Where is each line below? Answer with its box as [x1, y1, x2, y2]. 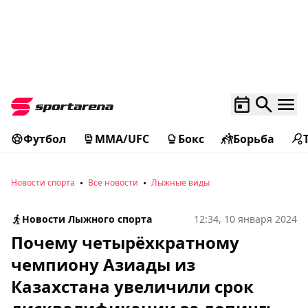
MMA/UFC [95, 131, 149, 146]
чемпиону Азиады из [11, 253, 195, 276]
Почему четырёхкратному [11, 231, 239, 254]
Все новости [88, 177, 138, 188]
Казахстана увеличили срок [11, 275, 254, 298]
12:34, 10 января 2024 [194, 212, 297, 225]
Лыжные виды [151, 177, 210, 188]
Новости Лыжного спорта [22, 212, 152, 225]
